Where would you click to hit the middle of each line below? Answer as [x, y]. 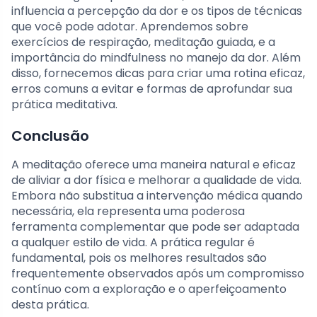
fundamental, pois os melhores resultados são [139, 258]
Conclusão [50, 136]
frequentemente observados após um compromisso [158, 274]
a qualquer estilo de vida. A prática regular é [133, 243]
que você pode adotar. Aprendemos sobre [130, 27]
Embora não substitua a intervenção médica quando [157, 196]
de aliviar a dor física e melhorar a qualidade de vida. [156, 180]
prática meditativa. [64, 105]
